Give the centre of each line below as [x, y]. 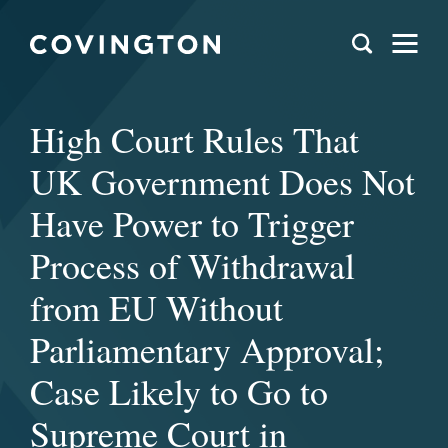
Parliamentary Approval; [207, 349]
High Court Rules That [194, 139]
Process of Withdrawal [192, 265]
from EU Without [156, 307]
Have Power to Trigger [192, 223]
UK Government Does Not [222, 181]
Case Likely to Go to [179, 391]
